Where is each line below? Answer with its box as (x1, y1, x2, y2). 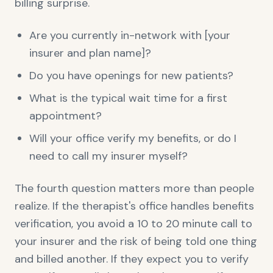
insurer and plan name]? (29, 46, 151, 60)
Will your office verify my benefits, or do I (29, 131, 236, 146)
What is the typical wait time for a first (29, 91, 227, 105)
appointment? (29, 108, 102, 123)
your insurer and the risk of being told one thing (15, 234, 257, 249)
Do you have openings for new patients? (29, 68, 233, 83)
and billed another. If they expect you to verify (15, 252, 249, 266)
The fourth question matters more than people (15, 181, 254, 196)
